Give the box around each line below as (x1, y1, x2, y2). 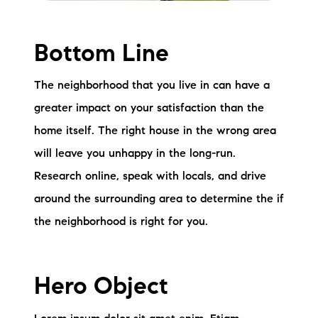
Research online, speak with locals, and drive (34, 171, 266, 183)
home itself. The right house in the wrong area (34, 126, 276, 138)
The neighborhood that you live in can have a (34, 80, 270, 92)
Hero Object (34, 276, 168, 301)
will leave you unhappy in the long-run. (34, 148, 236, 160)
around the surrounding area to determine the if (34, 194, 284, 206)
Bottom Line (34, 43, 169, 68)
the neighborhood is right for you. (34, 216, 208, 229)
